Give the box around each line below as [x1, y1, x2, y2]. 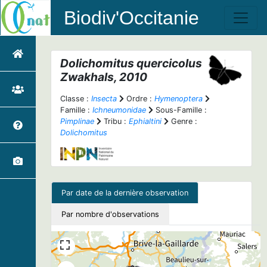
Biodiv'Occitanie [64, 7, 200, 29]
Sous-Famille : [153, 105, 207, 114]
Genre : [169, 117, 197, 126]
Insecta [91, 94, 117, 103]
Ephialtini [129, 117, 162, 126]
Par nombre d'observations [61, 209, 159, 219]
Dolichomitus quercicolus [60, 56, 202, 70]
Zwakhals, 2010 [60, 70, 147, 84]
